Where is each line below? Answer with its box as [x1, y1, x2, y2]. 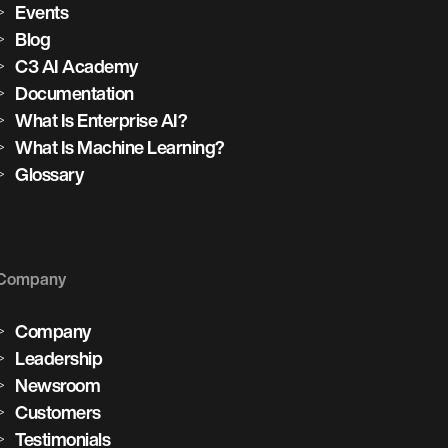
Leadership [15, 349, 103, 367]
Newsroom [15, 376, 101, 394]
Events [15, 3, 69, 21]
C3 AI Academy [15, 57, 138, 75]
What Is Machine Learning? [15, 138, 225, 156]
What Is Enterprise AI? [15, 111, 188, 129]
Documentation [15, 84, 134, 102]
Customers [15, 403, 101, 421]
